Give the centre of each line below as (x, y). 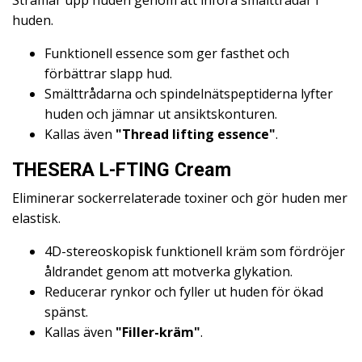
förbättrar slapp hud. (108, 74)
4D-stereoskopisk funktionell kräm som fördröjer (195, 252)
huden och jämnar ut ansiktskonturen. (161, 114)
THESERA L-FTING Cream (122, 170)
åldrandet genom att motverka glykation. (168, 272)
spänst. (66, 312)
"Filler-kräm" (158, 333)
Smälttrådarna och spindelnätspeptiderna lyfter (189, 94)
